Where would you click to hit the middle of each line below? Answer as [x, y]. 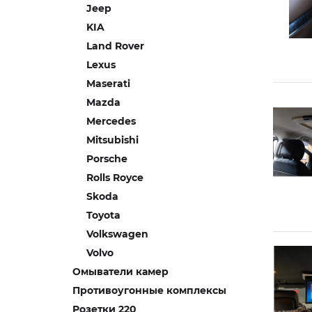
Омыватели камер [120, 272]
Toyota [103, 215]
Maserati [108, 84]
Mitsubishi [112, 140]
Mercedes [111, 121]
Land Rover [115, 46]
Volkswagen [117, 234]
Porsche [107, 159]
